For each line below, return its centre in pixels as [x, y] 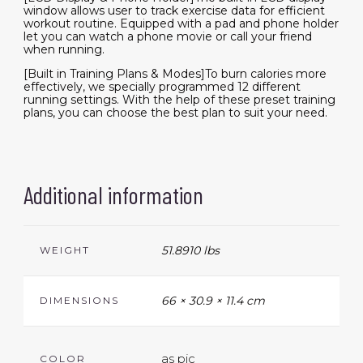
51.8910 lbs [190, 251]
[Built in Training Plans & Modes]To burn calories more [175, 74]
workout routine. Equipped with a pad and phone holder [181, 24]
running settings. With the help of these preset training [179, 100]
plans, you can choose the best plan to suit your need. [175, 113]
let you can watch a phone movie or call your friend [167, 37]
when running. [64, 50]
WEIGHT [64, 250]
